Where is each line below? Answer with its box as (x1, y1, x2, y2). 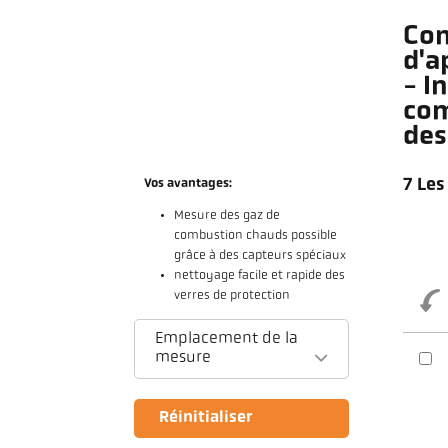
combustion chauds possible (174, 230, 338, 243)
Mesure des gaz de (174, 210, 281, 223)
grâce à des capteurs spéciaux (174, 250, 347, 263)
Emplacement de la (155, 330, 299, 347)
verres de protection (174, 290, 291, 303)
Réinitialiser (159, 409, 254, 426)
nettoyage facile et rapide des (174, 270, 346, 283)
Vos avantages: (144, 177, 233, 190)
